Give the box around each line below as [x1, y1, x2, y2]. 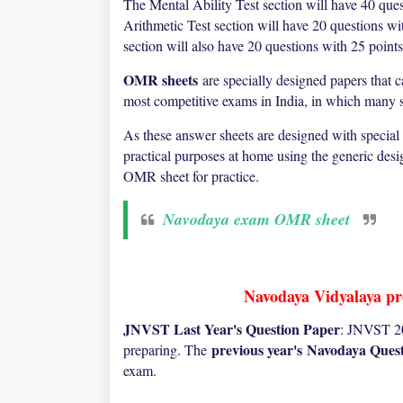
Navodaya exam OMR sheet [163, 208, 350, 230]
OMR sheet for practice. [123, 166, 259, 185]
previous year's [211, 339, 302, 360]
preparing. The [123, 340, 211, 359]
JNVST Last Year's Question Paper [123, 318, 340, 339]
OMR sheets [123, 69, 198, 90]
